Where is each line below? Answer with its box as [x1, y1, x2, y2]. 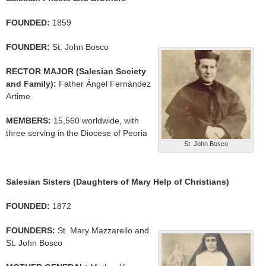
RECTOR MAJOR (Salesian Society [6, 66, 146, 77]
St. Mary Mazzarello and [58, 226, 149, 236]
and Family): [6, 79, 56, 89]
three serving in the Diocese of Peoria [6, 128, 147, 138]
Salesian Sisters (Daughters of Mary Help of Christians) [6, 177, 229, 187]
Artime [6, 91, 30, 102]
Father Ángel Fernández [56, 79, 151, 89]
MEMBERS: [6, 116, 51, 126]
